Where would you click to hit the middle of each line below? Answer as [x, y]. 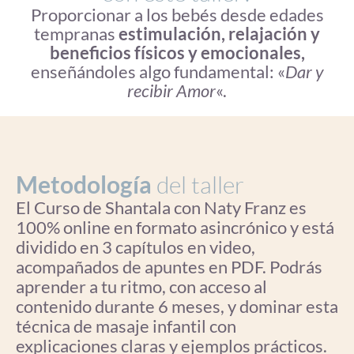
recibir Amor [171, 90]
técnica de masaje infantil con [126, 326]
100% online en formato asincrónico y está [175, 227]
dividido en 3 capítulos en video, [136, 247]
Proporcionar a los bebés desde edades [177, 14]
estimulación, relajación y [219, 33]
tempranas [76, 33]
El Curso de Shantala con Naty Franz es [161, 207]
